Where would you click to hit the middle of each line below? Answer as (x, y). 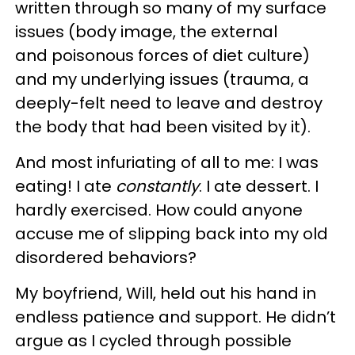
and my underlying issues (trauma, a (162, 79)
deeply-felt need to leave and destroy (169, 103)
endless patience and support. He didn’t (176, 317)
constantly (157, 186)
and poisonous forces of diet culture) (162, 55)
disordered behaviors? (106, 257)
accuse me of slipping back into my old (172, 233)
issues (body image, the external (146, 31)
